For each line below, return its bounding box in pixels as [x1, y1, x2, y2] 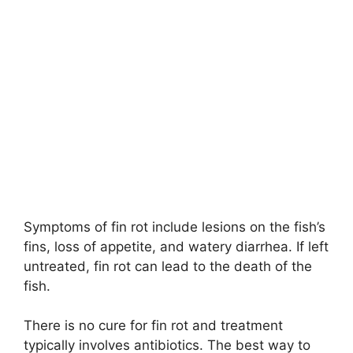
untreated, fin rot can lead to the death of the [24, 258, 312, 274]
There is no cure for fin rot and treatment [24, 318, 283, 334]
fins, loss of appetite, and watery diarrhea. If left [24, 238, 329, 255]
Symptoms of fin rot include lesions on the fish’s [24, 218, 325, 235]
